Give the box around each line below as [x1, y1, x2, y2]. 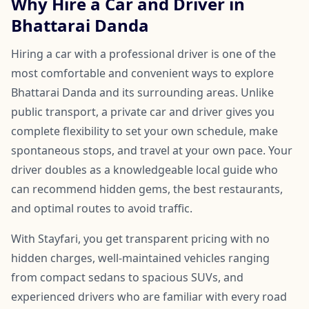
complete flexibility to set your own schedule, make [11, 123, 278, 139]
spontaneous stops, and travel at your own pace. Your [11, 142, 292, 158]
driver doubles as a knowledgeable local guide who [11, 161, 278, 177]
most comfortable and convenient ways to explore [11, 65, 274, 81]
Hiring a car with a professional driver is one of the [11, 46, 276, 61]
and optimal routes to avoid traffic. [11, 200, 192, 216]
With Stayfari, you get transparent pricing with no [11, 230, 270, 246]
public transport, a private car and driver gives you [11, 103, 275, 119]
